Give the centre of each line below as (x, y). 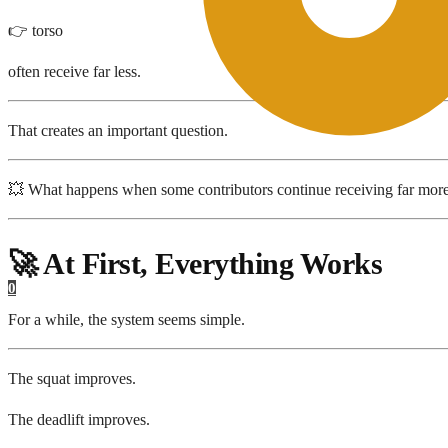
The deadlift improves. (79, 420)
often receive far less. (74, 72)
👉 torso (35, 31)
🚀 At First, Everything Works (195, 264)
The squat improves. (72, 379)
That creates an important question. (118, 131)
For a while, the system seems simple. (126, 320)
